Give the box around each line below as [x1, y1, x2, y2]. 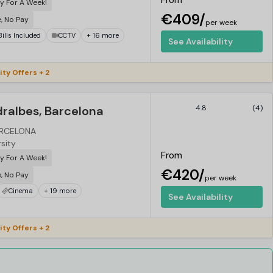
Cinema [9, 186, 33, 195]
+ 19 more [44, 186, 76, 195]
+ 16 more [87, 30, 119, 40]
